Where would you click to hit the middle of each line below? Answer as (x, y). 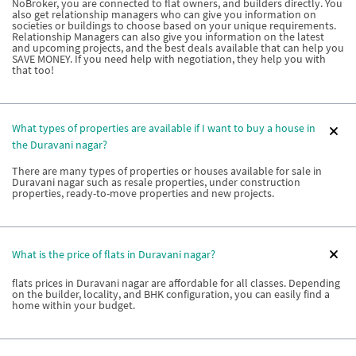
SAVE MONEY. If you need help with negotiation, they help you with (169, 59)
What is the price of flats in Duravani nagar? (114, 254)
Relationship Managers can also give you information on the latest (168, 37)
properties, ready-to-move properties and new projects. (143, 193)
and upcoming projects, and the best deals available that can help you (178, 48)
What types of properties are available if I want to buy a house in (164, 128)
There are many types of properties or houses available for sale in (167, 171)
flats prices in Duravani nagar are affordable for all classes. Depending (176, 283)
